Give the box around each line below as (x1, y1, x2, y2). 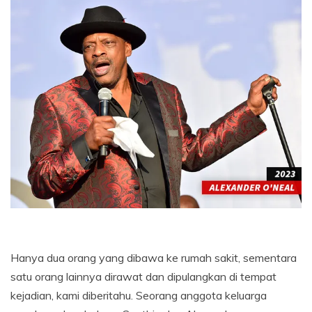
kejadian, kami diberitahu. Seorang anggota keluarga (10, 288, 267, 302)
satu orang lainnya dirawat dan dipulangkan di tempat (10, 269, 276, 283)
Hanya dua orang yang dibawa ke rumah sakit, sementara (10, 250, 297, 265)
